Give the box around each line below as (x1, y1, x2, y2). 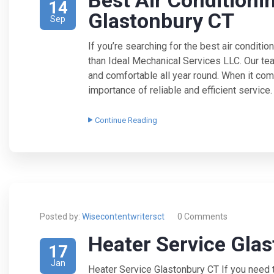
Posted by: (40, 212, 80, 222)
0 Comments (177, 212, 228, 222)
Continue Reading (95, 116, 157, 125)
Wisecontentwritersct (82, 212, 165, 222)
